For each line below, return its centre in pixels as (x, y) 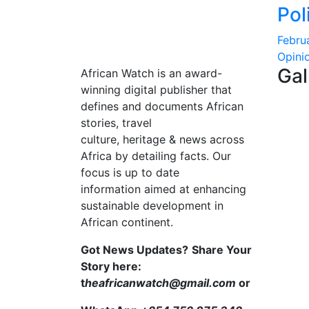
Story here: (111, 266)
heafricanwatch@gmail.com (160, 283)
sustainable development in (152, 206)
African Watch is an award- (151, 73)
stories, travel (116, 123)
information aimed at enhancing (163, 189)
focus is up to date (130, 172)
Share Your (222, 250)
